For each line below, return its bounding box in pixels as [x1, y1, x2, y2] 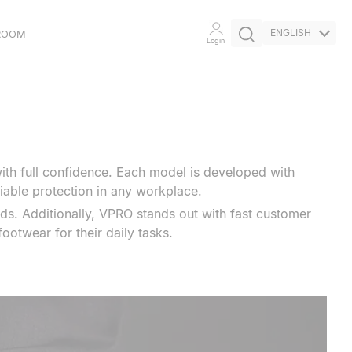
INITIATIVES [33, 119, 97, 134]
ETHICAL [33, 72, 80, 86]
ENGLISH [270, 27, 311, 39]
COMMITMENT [33, 96, 113, 110]
